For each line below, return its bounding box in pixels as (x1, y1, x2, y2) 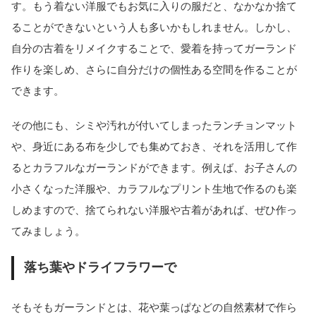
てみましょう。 (11, 224, 85, 237)
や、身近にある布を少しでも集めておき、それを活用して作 (11, 140, 297, 152)
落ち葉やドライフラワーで (23, 260, 176, 275)
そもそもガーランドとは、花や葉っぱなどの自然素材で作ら (11, 300, 297, 313)
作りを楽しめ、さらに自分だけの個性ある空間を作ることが (11, 63, 297, 76)
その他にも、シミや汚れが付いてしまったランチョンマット (11, 119, 297, 131)
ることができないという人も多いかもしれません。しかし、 (11, 21, 297, 34)
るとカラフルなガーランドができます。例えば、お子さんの (11, 161, 297, 174)
